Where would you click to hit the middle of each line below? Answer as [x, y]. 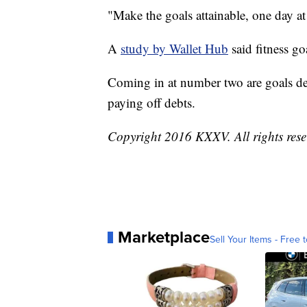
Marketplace [164, 237]
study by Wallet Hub [174, 49]
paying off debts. [153, 103]
